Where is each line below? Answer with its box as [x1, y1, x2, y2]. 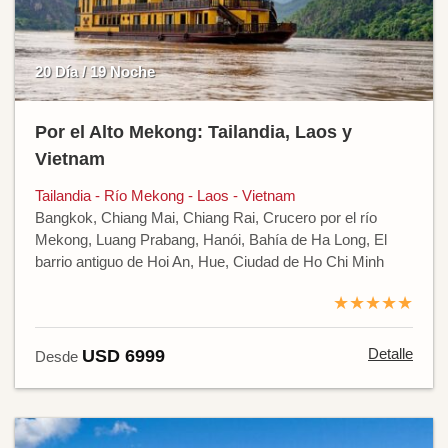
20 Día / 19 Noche [35, 63, 155, 81]
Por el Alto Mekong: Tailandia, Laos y [35, 122, 352, 143]
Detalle [368, 345, 413, 363]
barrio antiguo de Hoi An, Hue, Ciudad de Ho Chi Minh [35, 253, 384, 271]
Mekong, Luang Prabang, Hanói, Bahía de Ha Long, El [35, 231, 387, 249]
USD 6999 [82, 346, 165, 367]
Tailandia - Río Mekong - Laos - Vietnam [35, 187, 296, 205]
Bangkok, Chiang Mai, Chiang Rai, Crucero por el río [35, 209, 377, 227]
